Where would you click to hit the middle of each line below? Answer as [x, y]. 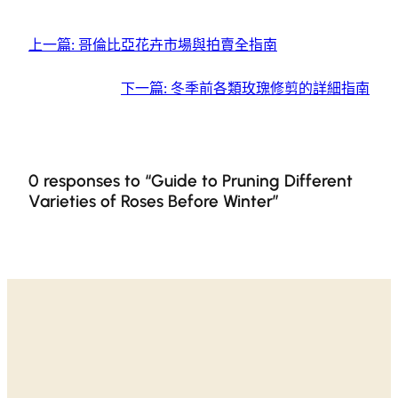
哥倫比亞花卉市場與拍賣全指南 [178, 45]
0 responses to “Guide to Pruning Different [191, 180]
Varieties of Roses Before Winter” [154, 201]
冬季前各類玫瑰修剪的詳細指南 [270, 88]
